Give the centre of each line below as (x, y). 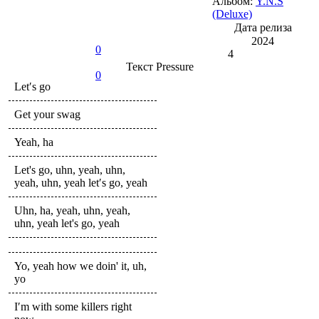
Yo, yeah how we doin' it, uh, (80, 266)
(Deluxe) (232, 14)
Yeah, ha (34, 142)
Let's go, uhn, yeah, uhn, (70, 169)
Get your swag (47, 114)
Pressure (173, 66)
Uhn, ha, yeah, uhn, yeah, (72, 210)
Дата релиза (263, 27)
